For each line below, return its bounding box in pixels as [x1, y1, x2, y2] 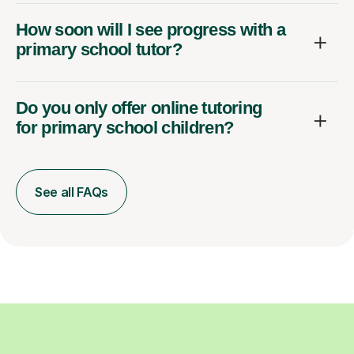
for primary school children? [16, 117, 234, 137]
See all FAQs [35, 183, 109, 200]
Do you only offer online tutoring [16, 97, 262, 118]
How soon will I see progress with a [16, 19, 285, 40]
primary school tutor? [16, 39, 183, 59]
